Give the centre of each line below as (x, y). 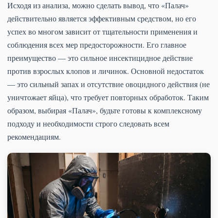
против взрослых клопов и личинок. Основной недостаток (106, 71)
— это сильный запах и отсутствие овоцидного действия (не (109, 84)
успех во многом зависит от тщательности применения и (102, 32)
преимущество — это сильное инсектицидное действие (100, 58)
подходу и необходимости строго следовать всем (88, 124)
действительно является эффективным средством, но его (102, 18)
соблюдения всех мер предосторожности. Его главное (97, 45)
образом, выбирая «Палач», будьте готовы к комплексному (105, 110)
